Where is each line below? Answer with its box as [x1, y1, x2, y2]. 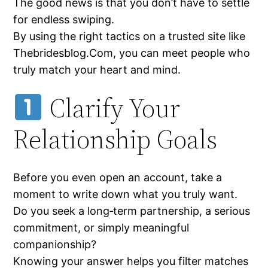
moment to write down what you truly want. [13, 188, 238, 201]
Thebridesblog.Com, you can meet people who [13, 47, 251, 60]
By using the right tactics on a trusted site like [13, 30, 246, 43]
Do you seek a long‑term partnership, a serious [13, 205, 251, 218]
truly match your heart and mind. [13, 63, 181, 77]
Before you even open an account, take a [13, 171, 223, 184]
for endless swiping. [13, 13, 115, 26]
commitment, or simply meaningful [13, 221, 190, 234]
